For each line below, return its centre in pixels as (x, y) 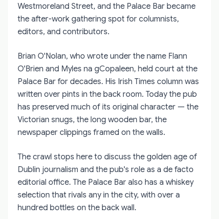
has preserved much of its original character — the (108, 107)
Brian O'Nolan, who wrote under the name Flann (102, 56)
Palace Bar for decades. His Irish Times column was (108, 81)
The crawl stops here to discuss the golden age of (107, 157)
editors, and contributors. (64, 32)
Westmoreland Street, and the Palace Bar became (107, 6)
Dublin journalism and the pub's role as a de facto (106, 169)
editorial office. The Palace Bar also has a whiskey (106, 182)
